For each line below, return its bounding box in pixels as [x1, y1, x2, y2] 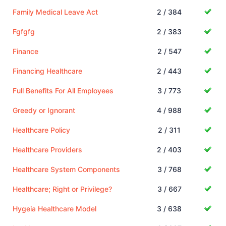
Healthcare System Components [13, 164, 120, 174]
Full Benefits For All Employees [13, 86, 114, 95]
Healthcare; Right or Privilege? [13, 184, 112, 193]
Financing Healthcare [13, 66, 82, 75]
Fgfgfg [13, 27, 35, 36]
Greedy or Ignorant [13, 105, 75, 115]
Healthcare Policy [13, 125, 70, 134]
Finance [13, 46, 38, 55]
